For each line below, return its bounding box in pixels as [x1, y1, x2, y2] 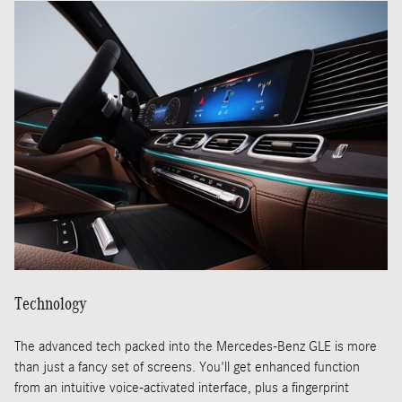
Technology [14, 293, 87, 314]
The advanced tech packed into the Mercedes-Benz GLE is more [14, 338, 377, 355]
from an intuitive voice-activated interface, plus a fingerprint [14, 380, 349, 397]
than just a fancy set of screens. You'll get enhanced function [14, 359, 360, 376]
